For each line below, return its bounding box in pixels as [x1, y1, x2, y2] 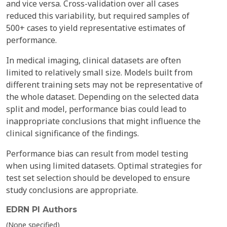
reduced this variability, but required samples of [6, 10, 190, 21]
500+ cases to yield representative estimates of [6, 22, 185, 33]
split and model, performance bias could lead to [6, 103, 186, 115]
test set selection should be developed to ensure [6, 172, 190, 183]
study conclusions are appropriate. [6, 184, 138, 196]
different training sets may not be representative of [6, 79, 203, 90]
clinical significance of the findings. [6, 128, 139, 139]
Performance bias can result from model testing [6, 148, 188, 159]
